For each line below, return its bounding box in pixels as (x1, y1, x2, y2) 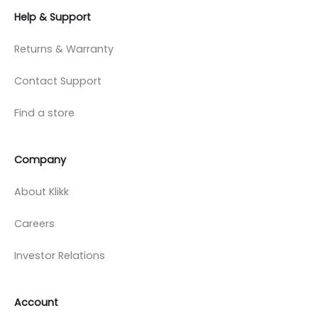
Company (14, 152, 66, 167)
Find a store (14, 105, 75, 120)
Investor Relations (14, 248, 105, 263)
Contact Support (14, 73, 102, 88)
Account (14, 295, 58, 309)
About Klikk (14, 184, 69, 199)
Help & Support (14, 9, 91, 24)
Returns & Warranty (14, 41, 114, 56)
